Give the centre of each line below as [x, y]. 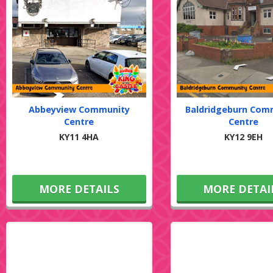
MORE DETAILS [79, 189]
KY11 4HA [79, 137]
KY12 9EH [243, 137]
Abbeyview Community [79, 110]
